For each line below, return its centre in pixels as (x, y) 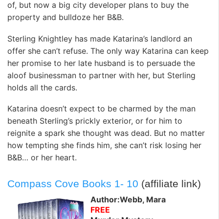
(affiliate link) (170, 183)
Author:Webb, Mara (128, 200)
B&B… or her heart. (42, 158)
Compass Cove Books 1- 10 (73, 183)
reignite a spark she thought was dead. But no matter (106, 133)
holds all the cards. (42, 87)
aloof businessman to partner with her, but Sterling (101, 75)
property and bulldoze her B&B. (66, 17)
